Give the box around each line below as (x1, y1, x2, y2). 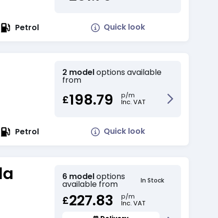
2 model (62, 67, 95, 78)
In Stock (140, 176, 164, 185)
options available (96, 67, 162, 78)
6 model (62, 171, 95, 182)
